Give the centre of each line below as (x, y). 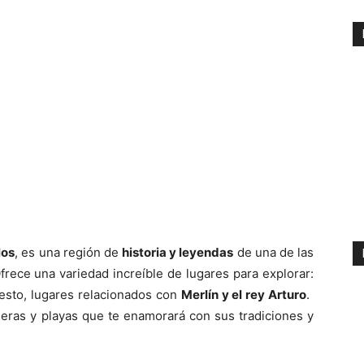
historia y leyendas (178, 252)
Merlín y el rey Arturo (244, 295)
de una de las (274, 252)
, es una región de (69, 252)
